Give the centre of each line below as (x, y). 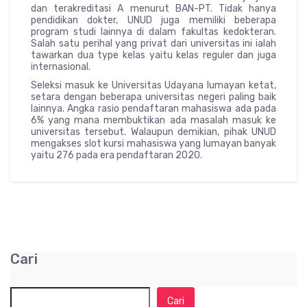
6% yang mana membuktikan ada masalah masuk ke (153, 121)
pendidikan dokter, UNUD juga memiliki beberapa (153, 21)
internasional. (61, 67)
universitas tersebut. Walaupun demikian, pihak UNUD (153, 132)
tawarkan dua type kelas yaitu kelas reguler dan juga (153, 56)
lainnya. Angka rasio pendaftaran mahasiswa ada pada (153, 109)
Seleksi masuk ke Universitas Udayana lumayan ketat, (153, 86)
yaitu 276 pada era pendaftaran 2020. (116, 156)
